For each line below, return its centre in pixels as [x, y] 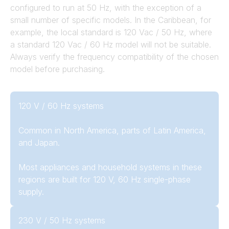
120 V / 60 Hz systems [61, 106]
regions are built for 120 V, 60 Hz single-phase [105, 179]
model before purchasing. [58, 69]
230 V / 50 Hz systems [62, 220]
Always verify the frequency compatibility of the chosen [114, 57]
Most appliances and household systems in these [110, 167]
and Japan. [39, 143]
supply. [31, 192]
